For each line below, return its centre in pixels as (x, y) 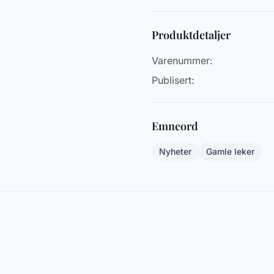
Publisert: (173, 80)
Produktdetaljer (191, 35)
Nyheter (175, 151)
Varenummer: (182, 61)
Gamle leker (230, 151)
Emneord (175, 126)
